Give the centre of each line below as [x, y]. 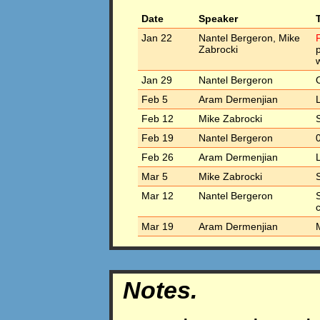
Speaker [218, 18]
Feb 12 [157, 118]
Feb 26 [157, 157]
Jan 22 [156, 37]
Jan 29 [156, 80]
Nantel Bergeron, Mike [249, 37]
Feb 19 [157, 137]
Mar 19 [157, 226]
